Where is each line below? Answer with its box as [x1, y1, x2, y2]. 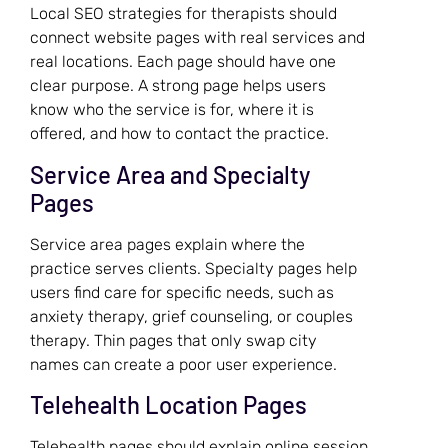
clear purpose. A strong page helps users [30, 76, 326, 96]
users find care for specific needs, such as [30, 282, 334, 302]
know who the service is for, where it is [30, 100, 314, 120]
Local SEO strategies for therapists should [30, 4, 337, 24]
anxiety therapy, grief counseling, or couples [30, 306, 353, 326]
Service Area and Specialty [30, 159, 310, 189]
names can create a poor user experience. [30, 354, 337, 374]
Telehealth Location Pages [30, 390, 307, 420]
